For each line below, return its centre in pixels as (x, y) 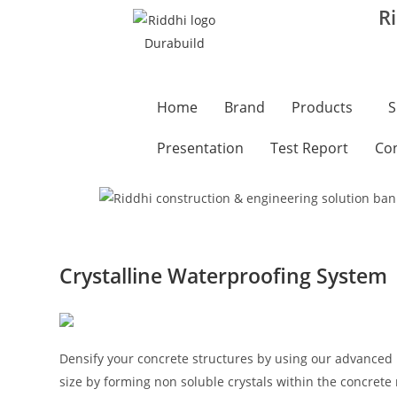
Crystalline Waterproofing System (224, 276)
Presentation (200, 148)
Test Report (309, 148)
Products (322, 107)
